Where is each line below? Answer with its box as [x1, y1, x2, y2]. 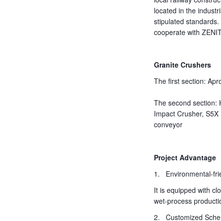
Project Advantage [154, 152, 216, 162]
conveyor [154, 119, 183, 130]
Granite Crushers [154, 60, 211, 70]
